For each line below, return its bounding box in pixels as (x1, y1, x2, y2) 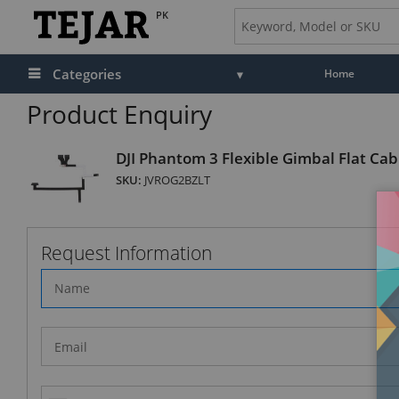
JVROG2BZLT (144, 172, 210, 188)
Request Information (41, 240, 212, 265)
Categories (53, 65, 121, 83)
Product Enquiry (27, 96, 212, 131)
